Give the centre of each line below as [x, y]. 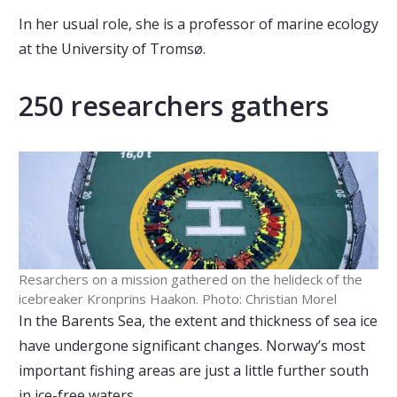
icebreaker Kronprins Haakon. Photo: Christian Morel [177, 299]
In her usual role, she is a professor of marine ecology [198, 24]
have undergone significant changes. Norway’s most [191, 346]
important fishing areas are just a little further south [193, 371]
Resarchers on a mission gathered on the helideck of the [190, 280]
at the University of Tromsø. [112, 49]
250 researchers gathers [173, 106]
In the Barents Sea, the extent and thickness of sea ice [198, 321]
